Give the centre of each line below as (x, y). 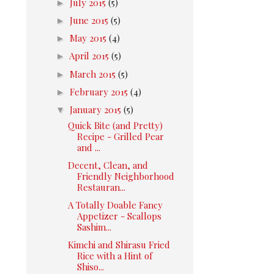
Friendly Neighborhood (125, 176)
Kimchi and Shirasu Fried (119, 245)
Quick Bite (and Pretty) (115, 125)
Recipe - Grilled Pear (120, 136)
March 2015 (94, 74)
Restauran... (101, 187)
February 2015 (100, 91)
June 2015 (90, 20)
